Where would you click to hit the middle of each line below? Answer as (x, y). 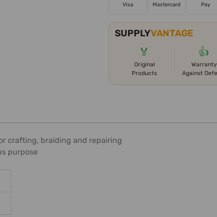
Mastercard (167, 4)
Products (144, 73)
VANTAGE (172, 33)
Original (144, 65)
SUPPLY (133, 33)
